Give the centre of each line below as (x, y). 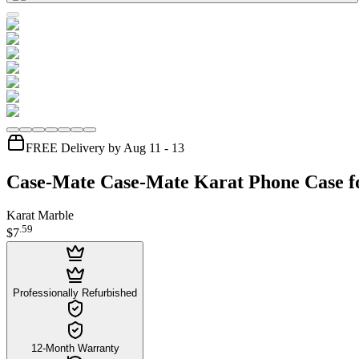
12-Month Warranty (75, 348)
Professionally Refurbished (75, 292)
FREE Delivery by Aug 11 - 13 (105, 147)
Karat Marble (40, 216)
